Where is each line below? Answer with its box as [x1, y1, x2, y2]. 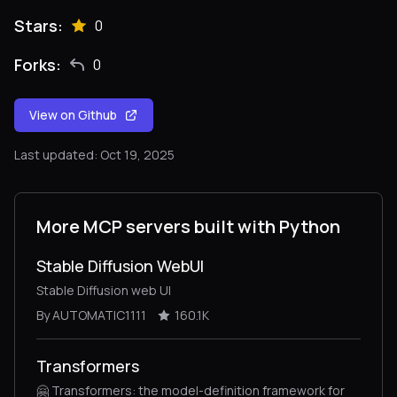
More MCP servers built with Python [36, 214, 340, 238]
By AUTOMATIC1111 [36, 307, 146, 323]
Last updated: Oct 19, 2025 [14, 146, 175, 163]
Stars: [14, 15, 63, 36]
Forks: [14, 54, 61, 75]
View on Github [29, 106, 117, 123]
